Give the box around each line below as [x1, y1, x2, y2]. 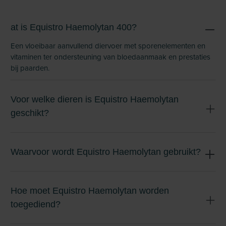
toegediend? [11, 199, 61, 209]
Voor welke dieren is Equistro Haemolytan [11, 94, 179, 104]
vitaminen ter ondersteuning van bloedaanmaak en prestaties [11, 51, 210, 62]
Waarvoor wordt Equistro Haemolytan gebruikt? [11, 147, 201, 157]
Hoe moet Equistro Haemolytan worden [11, 186, 169, 196]
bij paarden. [11, 63, 49, 73]
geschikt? [11, 108, 49, 118]
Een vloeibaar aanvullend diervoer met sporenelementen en [11, 40, 205, 51]
